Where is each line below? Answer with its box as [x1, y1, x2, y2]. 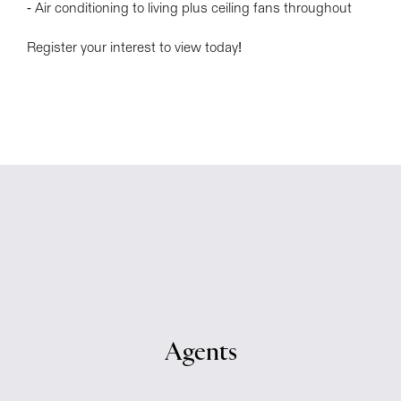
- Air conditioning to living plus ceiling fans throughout [27, 2, 352, 15]
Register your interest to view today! [27, 41, 242, 55]
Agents [164, 341, 237, 366]
